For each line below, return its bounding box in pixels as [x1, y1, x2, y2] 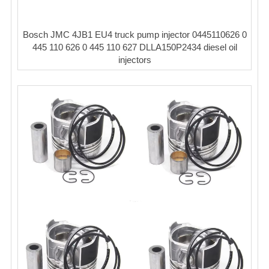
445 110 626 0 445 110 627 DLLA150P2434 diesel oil [32, 42, 237, 53]
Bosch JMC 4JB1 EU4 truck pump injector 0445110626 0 [22, 29, 247, 40]
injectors [118, 55, 151, 65]
